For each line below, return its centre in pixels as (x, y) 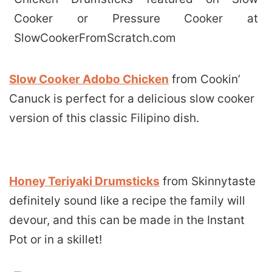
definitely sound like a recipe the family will (127, 201)
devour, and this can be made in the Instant (127, 220)
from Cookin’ (205, 80)
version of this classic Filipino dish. (104, 118)
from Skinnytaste (208, 182)
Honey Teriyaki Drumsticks (84, 182)
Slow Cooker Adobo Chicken (89, 80)
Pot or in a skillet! (56, 240)
